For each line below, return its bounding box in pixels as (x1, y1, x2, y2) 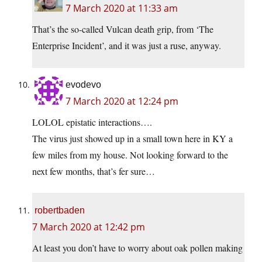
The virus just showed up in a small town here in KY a (32, 132, 233, 145)
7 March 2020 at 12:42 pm (32, 220, 145, 234)
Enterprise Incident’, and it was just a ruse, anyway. (32, 39, 221, 52)
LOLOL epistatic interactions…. (32, 116, 152, 129)
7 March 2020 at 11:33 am (65, 2, 178, 15)
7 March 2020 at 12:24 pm (65, 95, 178, 108)
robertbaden (35, 205, 85, 216)
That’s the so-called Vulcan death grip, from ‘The (32, 23, 213, 36)
